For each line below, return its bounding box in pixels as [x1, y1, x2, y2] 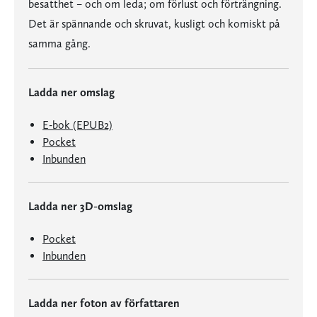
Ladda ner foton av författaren [28, 296, 180, 310]
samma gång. [28, 37, 91, 50]
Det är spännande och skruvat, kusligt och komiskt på [28, 17, 280, 30]
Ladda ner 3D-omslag [28, 200, 132, 213]
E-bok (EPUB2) [42, 118, 113, 132]
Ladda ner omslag [28, 86, 115, 99]
